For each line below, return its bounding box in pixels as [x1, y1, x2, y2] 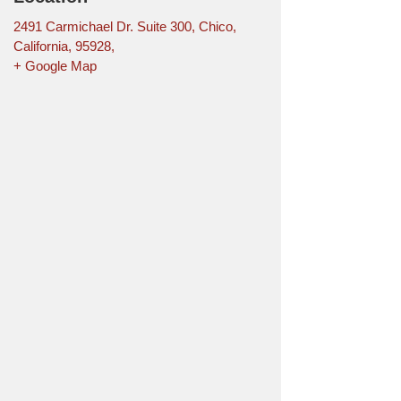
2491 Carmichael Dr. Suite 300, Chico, [13, 19, 236, 35]
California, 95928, [13, 38, 115, 55]
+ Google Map [13, 58, 97, 74]
